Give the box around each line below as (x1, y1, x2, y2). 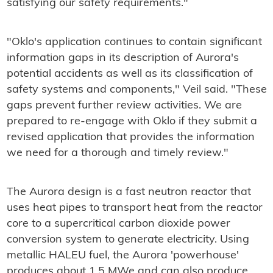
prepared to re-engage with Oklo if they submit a (6, 115, 257, 127)
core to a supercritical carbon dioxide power (6, 218, 230, 230)
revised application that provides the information (6, 131, 255, 143)
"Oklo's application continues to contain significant (6, 36, 262, 48)
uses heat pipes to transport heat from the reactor (6, 202, 263, 214)
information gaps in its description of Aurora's (6, 52, 239, 64)
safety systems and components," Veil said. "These (6, 83, 267, 96)
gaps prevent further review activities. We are (6, 99, 242, 112)
